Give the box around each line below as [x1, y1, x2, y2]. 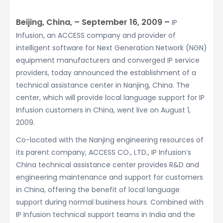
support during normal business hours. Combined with [16, 197, 204, 207]
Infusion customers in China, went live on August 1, [16, 105, 191, 115]
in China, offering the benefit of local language [16, 185, 180, 195]
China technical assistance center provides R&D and [16, 160, 199, 170]
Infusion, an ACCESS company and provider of [16, 30, 176, 40]
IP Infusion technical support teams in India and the [16, 210, 195, 220]
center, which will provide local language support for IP [16, 93, 205, 103]
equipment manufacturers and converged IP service [16, 55, 200, 65]
